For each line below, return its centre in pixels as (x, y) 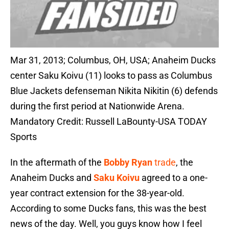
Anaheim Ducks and (52, 178)
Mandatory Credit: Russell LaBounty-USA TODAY (109, 122)
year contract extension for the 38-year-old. (97, 193)
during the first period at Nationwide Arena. (97, 106)
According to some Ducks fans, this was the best (108, 209)
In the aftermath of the (57, 163)
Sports (24, 137)
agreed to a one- (174, 178)
